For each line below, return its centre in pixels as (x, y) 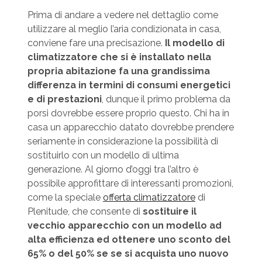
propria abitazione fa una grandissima (118, 71)
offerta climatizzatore (149, 197)
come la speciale (65, 197)
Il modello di (194, 43)
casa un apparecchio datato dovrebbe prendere (130, 127)
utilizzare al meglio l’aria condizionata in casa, (124, 29)
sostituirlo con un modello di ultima (103, 155)
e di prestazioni (64, 99)
